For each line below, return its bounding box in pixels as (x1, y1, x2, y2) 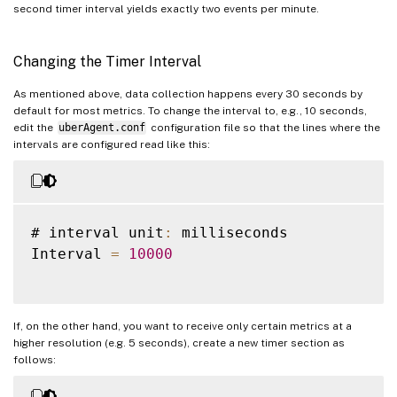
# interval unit (31, 223, 164, 241)
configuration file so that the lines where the (147, 121, 380, 134)
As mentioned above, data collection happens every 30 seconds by (13, 87, 362, 100)
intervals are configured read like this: (13, 137, 210, 151)
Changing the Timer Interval (13, 52, 201, 70)
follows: (13, 353, 56, 366)
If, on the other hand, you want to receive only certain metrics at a (13, 319, 352, 332)
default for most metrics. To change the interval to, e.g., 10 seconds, (13, 104, 367, 117)
